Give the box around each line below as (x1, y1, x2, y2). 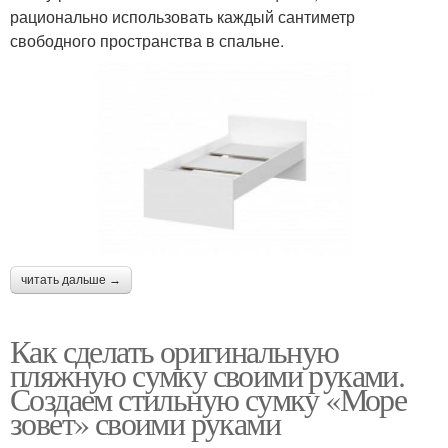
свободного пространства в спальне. (10, 29, 284, 53)
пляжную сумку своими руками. (10, 352, 405, 396)
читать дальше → (21, 272, 121, 287)
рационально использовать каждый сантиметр (10, 5, 355, 29)
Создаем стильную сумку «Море (10, 376, 407, 420)
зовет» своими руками (10, 400, 280, 444)
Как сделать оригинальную (10, 328, 339, 372)
